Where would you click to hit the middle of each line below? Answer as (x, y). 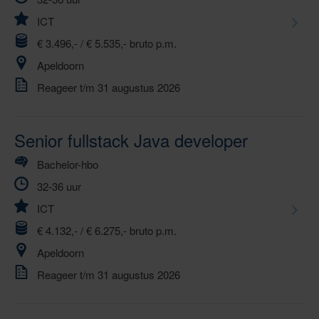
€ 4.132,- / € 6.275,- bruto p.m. (107, 231)
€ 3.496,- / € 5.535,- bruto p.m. (107, 43)
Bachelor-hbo (68, 164)
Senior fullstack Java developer (131, 140)
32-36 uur (59, 187)
